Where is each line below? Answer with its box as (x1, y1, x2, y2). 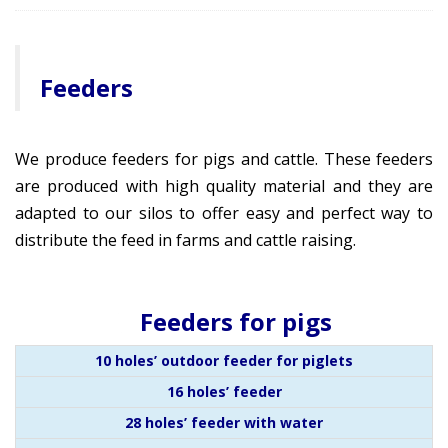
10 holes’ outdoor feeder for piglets (95, 351, 353, 370)
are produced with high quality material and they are (15, 175, 433, 197)
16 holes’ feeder (166, 382, 282, 401)
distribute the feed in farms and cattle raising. (15, 229, 356, 251)
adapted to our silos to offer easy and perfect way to (15, 202, 433, 224)
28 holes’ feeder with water (125, 413, 323, 432)
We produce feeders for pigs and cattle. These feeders (15, 148, 433, 170)
